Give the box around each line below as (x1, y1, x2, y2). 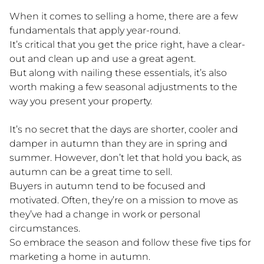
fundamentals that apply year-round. (9, 24, 180, 36)
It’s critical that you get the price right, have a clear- (9, 38, 245, 50)
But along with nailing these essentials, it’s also (9, 67, 227, 78)
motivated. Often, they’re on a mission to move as (9, 194, 238, 206)
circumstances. (9, 222, 80, 234)
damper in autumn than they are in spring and (9, 137, 227, 149)
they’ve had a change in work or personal (9, 208, 200, 220)
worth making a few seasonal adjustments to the (9, 81, 237, 93)
